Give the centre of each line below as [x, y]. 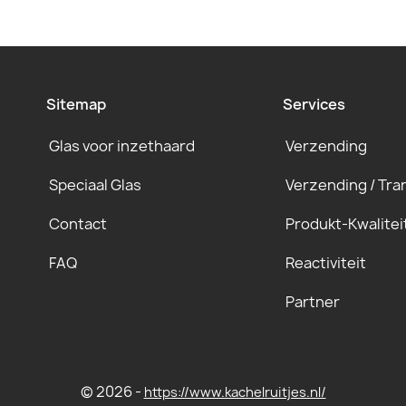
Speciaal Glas [95, 185]
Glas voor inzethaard [121, 146]
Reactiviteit [325, 263]
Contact [77, 224]
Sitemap [76, 104]
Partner [312, 302]
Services [314, 104]
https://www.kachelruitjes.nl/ [235, 392]
